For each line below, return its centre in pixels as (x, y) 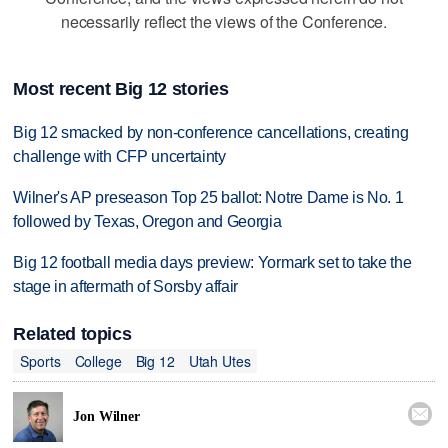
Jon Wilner (106, 416)
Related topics (72, 334)
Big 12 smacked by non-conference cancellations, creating (211, 133)
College (98, 360)
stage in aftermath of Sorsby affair (126, 286)
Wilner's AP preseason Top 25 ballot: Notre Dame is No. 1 (208, 198)
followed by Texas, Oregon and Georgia (147, 222)
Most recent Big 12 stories (121, 89)
